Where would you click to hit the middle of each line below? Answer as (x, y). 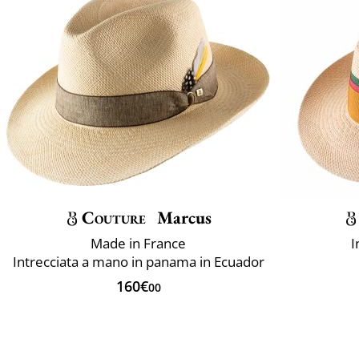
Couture (114, 217)
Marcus (183, 217)
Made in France (138, 243)
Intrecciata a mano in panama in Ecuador (138, 261)
